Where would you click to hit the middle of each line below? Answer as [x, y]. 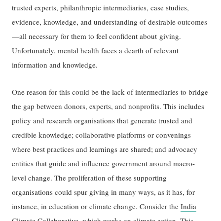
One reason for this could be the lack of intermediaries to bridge [110, 92]
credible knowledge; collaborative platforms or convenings [102, 134]
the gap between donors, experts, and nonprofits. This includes [108, 106]
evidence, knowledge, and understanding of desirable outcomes [110, 22]
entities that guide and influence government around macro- [104, 163]
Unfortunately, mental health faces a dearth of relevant [95, 51]
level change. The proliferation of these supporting [90, 177]
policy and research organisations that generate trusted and [102, 120]
